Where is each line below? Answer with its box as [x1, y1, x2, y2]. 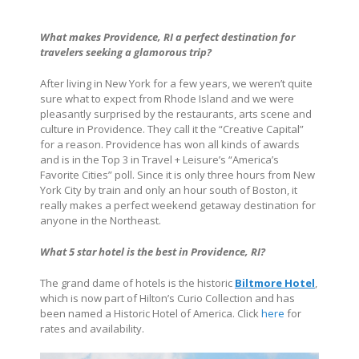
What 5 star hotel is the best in [40, 244, 188, 260]
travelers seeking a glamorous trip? [40, 45, 212, 60]
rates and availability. [40, 321, 147, 337]
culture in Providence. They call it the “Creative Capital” [40, 122, 304, 137]
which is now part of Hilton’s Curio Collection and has [40, 291, 295, 306]
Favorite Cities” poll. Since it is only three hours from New [40, 167, 315, 183]
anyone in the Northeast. [40, 213, 161, 228]
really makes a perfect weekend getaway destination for [40, 198, 316, 213]
